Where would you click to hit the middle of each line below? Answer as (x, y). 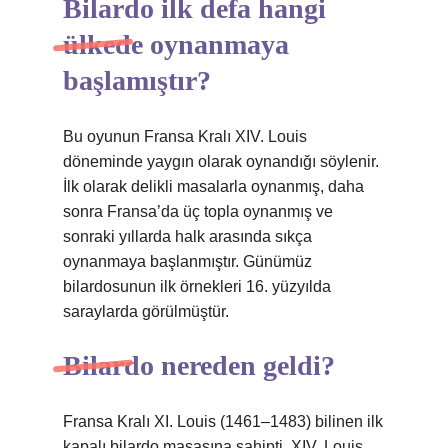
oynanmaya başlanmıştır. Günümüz (187, 261)
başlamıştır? (137, 80)
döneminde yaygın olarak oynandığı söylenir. (221, 161)
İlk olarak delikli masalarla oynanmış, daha (213, 186)
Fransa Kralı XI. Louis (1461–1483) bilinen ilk (223, 421)
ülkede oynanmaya (176, 44)
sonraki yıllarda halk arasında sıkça (187, 236)
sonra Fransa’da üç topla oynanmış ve (198, 211)
